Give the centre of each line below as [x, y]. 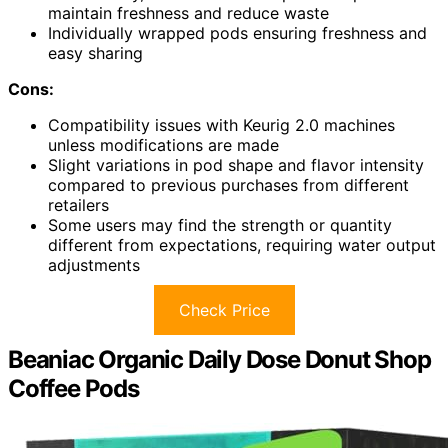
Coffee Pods [73, 388]
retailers [78, 204]
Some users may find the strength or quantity [220, 224]
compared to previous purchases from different [228, 184]
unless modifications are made [163, 144]
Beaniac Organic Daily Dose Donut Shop [219, 359]
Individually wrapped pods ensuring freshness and [237, 32]
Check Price [224, 309]
